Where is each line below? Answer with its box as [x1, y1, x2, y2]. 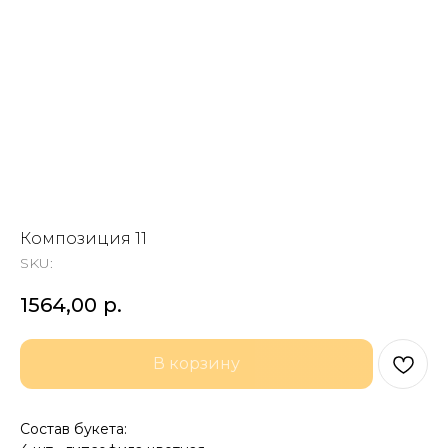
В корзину [153, 354, 240, 373]
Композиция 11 [20, 229, 147, 248]
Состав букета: [20, 420, 127, 438]
